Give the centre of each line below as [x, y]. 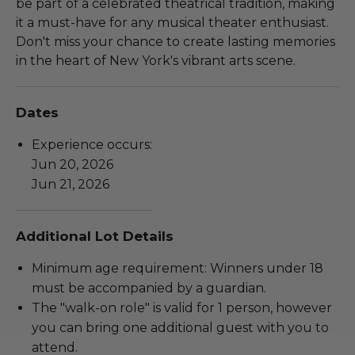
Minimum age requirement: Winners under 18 [177, 269]
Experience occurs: [92, 145]
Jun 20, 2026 [73, 165]
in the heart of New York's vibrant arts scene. [156, 61]
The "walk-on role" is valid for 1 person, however [182, 308]
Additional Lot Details [95, 237]
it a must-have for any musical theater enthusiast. [172, 23]
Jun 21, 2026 [71, 185]
